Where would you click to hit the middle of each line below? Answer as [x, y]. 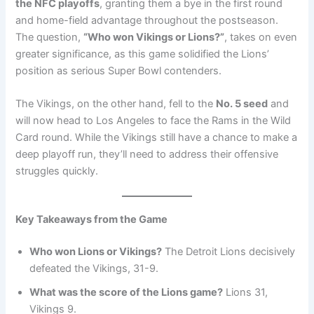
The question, [50, 37]
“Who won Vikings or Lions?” [154, 37]
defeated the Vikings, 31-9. [94, 269]
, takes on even [261, 37]
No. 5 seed [242, 103]
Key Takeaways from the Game [92, 220]
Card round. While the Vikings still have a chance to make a [157, 137]
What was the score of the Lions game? [127, 293]
